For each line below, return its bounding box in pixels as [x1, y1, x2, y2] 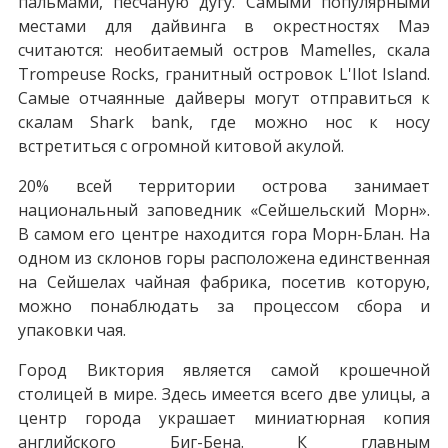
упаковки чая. [17, 318, 126, 341]
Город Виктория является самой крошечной [17, 358, 431, 381]
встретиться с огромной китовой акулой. [17, 134, 344, 157]
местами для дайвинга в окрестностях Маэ [17, 14, 431, 37]
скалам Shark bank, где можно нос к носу [17, 110, 431, 133]
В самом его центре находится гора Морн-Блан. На [17, 222, 431, 245]
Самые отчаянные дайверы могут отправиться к [17, 86, 431, 109]
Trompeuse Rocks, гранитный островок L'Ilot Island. [17, 62, 431, 85]
